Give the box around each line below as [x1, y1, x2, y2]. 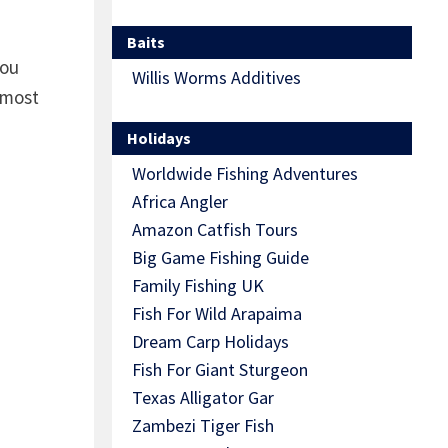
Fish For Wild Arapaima [132, 302, 302, 326]
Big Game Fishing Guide [132, 246, 309, 270]
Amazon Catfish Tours [132, 218, 298, 242]
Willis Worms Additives [132, 66, 301, 90]
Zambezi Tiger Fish [132, 414, 274, 438]
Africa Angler [132, 190, 228, 214]
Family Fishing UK [132, 274, 264, 298]
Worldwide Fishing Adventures [132, 162, 358, 186]
